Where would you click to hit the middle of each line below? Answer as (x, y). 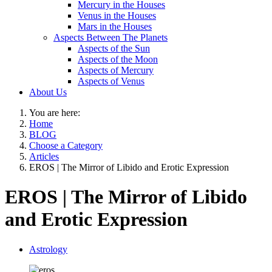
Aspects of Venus (111, 81)
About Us (48, 92)
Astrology (48, 249)
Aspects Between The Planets (110, 37)
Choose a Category (66, 145)
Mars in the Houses (115, 26)
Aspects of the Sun (114, 48)
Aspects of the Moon (118, 59)
